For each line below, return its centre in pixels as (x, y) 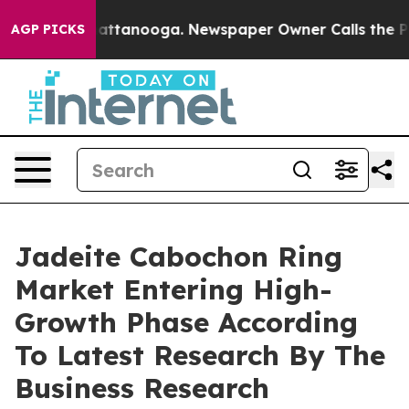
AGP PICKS (48, 29)
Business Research (142, 388)
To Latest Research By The (200, 355)
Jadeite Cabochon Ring (178, 257)
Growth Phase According (186, 322)
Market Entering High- (173, 289)
